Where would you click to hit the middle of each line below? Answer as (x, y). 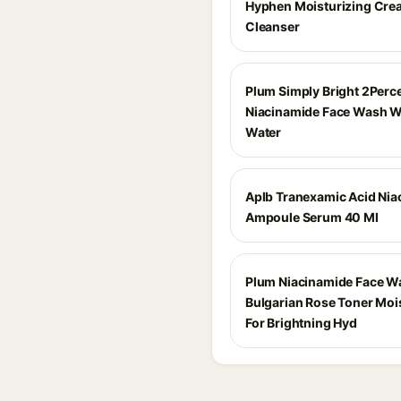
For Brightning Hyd (301, 323)
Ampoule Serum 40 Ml (312, 217)
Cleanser (273, 26)
